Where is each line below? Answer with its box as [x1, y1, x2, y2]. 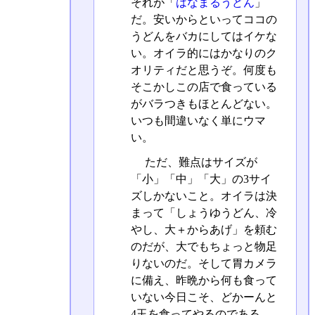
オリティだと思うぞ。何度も [130, 64, 277, 77]
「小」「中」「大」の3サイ [130, 173, 271, 186]
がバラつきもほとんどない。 [130, 98, 277, 110]
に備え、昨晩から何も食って [130, 274, 277, 287]
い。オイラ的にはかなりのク [130, 47, 277, 60]
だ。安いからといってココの [130, 13, 277, 26]
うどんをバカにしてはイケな [130, 30, 277, 43]
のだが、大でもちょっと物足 [130, 240, 277, 253]
